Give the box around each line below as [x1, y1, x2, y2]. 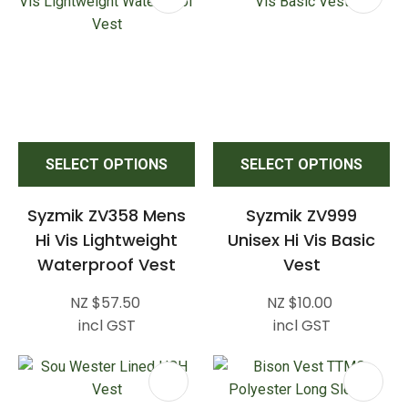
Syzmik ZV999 [246, 203, 357, 227]
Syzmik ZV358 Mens [27, 203, 186, 227]
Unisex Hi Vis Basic [228, 228, 375, 251]
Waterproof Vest [37, 252, 176, 276]
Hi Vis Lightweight [36, 228, 178, 251]
